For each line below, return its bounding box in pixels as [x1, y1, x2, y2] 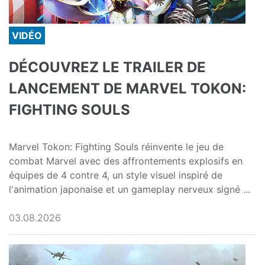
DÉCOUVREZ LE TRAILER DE [9, 59, 206, 76]
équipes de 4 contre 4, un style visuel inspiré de [9, 169, 222, 182]
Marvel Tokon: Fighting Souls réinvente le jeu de [9, 141, 224, 153]
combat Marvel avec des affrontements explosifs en [9, 155, 243, 167]
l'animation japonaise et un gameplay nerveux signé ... [9, 183, 250, 196]
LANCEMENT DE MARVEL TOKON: [9, 80, 246, 98]
